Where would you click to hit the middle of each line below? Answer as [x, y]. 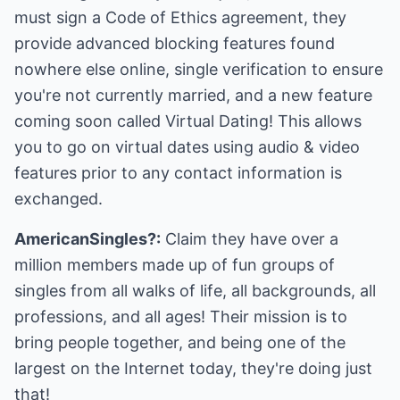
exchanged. [58, 199]
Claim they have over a [250, 239]
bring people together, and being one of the [180, 342]
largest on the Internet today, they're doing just [193, 368]
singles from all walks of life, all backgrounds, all [195, 291]
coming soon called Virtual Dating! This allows [188, 121]
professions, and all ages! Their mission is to [181, 317]
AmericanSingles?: [87, 239]
